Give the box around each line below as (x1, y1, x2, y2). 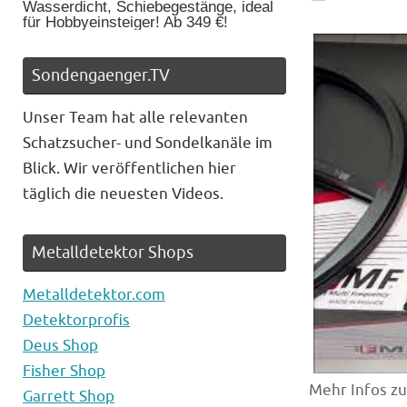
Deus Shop (23, 336, 98, 356)
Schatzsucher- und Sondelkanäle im (23, 134, 273, 154)
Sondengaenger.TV (32, 65, 170, 86)
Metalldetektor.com (23, 285, 165, 305)
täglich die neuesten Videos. (23, 184, 223, 204)
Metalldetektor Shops (32, 243, 194, 263)
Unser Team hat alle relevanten (23, 108, 248, 128)
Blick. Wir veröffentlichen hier (23, 159, 236, 179)
